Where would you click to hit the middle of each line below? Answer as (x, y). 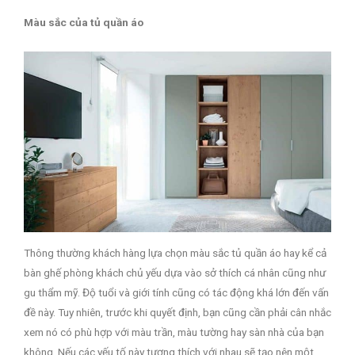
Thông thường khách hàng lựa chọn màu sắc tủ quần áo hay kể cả (175, 252)
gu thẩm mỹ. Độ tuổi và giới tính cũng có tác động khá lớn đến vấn (176, 292)
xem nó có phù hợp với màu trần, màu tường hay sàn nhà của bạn (174, 332)
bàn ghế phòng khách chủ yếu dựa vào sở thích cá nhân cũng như (175, 272)
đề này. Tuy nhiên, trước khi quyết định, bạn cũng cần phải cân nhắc (177, 312)
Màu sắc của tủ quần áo (84, 22)
